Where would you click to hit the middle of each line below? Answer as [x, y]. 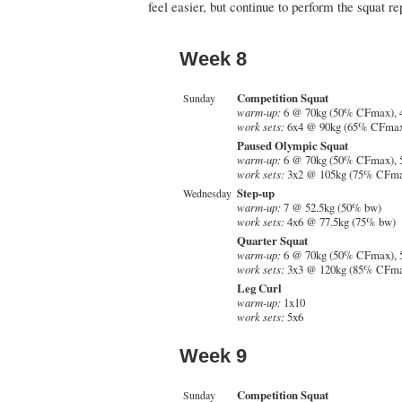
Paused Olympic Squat [293, 145]
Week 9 [213, 355]
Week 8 [213, 58]
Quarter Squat [272, 240]
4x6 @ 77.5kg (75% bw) [340, 221]
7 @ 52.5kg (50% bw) [331, 207]
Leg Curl [259, 288]
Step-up [256, 192]
